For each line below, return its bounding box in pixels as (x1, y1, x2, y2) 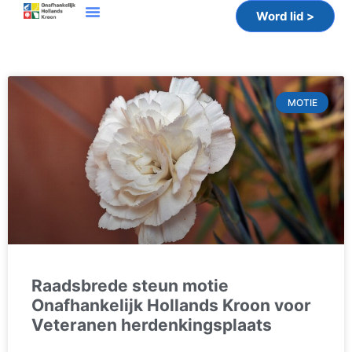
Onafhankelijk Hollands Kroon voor (31, 295, 311, 316)
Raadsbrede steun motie (31, 276, 229, 296)
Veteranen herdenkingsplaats (31, 315, 272, 335)
